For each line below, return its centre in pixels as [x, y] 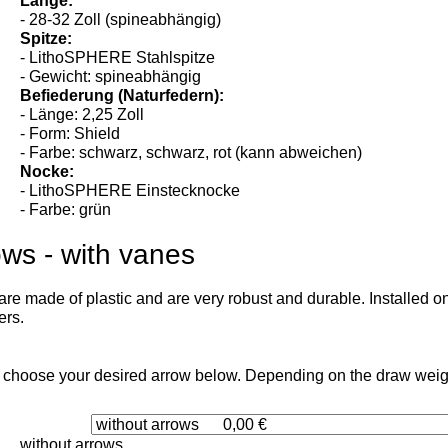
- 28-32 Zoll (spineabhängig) [121, 39]
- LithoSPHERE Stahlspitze [118, 77]
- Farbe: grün [66, 229]
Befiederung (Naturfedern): [122, 115]
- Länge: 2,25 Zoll [82, 134]
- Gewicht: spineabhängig [111, 96]
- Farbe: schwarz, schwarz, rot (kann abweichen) [191, 172]
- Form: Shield [70, 153]
